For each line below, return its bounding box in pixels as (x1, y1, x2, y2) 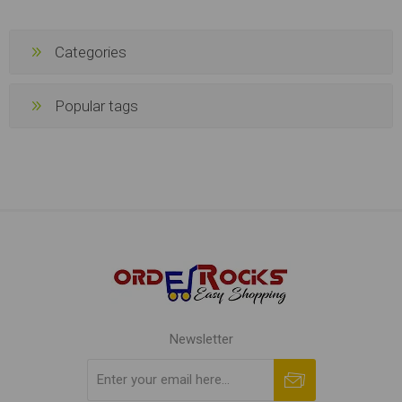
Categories (55, 42, 127, 61)
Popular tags (55, 96, 138, 115)
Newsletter (169, 330, 233, 347)
